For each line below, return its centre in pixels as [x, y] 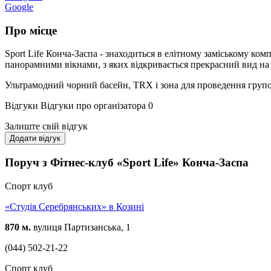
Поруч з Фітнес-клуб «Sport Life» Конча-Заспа [127, 163]
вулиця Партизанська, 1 [81, 227]
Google [19, 7]
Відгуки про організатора [93, 106]
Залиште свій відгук [46, 126]
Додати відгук [35, 139]
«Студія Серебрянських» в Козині [74, 206]
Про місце [31, 30]
